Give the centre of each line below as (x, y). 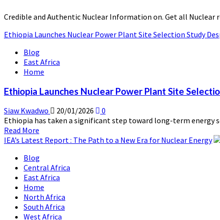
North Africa (44, 197)
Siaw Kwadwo (27, 111)
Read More (22, 130)
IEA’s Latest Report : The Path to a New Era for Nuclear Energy (108, 140)
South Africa (44, 207)
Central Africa (47, 168)
